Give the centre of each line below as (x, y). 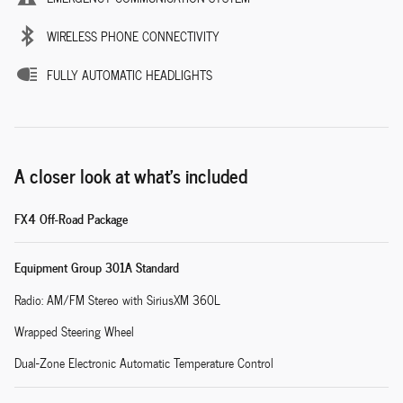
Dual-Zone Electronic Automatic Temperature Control (144, 363)
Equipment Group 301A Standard (97, 267)
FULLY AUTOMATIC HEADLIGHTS (130, 76)
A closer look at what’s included (131, 175)
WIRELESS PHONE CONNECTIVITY (133, 37)
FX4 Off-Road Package (71, 219)
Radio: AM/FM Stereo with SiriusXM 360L (117, 300)
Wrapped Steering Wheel (74, 332)
